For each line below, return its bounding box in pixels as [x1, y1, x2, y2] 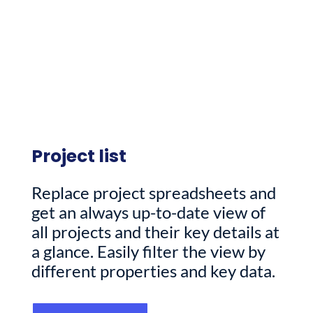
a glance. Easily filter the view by [31, 240, 265, 261]
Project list [31, 143, 126, 168]
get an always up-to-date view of [31, 201, 265, 222]
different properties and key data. [31, 260, 275, 281]
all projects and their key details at [31, 221, 279, 242]
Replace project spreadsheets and [31, 182, 276, 203]
